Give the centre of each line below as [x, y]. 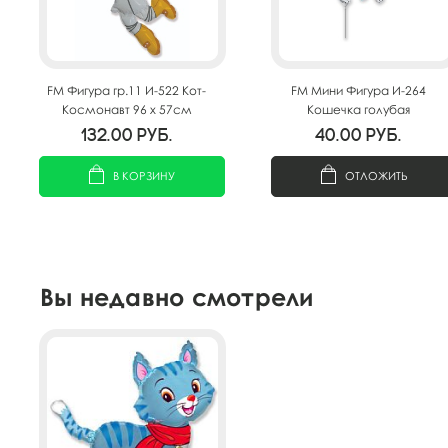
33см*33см [358, 128]
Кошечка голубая [358, 109]
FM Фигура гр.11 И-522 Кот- [126, 90]
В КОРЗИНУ [144, 175]
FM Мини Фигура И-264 [358, 90]
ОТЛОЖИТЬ [376, 175]
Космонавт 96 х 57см [126, 109]
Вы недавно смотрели [177, 296]
